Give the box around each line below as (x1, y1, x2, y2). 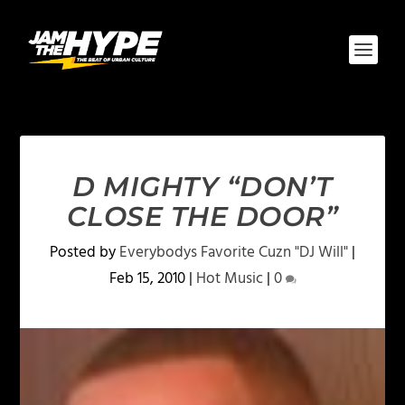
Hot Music (195, 267, 263, 291)
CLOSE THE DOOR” (66, 200, 339, 233)
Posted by (50, 240, 119, 265)
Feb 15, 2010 (108, 267, 185, 291)
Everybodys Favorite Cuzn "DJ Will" (119, 240, 348, 265)
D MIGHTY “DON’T (72, 170, 333, 203)
